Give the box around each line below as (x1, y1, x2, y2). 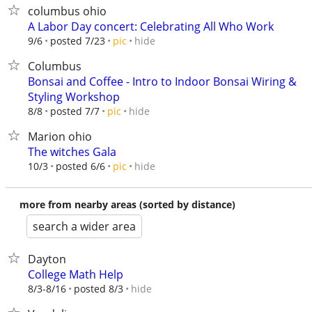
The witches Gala (28, 144, 116, 159)
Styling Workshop (28, 89, 120, 104)
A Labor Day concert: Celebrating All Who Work (28, 19, 274, 34)
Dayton (28, 251, 66, 267)
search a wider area (33, 219, 136, 234)
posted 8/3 (74, 282, 123, 295)
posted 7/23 (50, 34, 105, 47)
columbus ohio (28, 3, 107, 19)
